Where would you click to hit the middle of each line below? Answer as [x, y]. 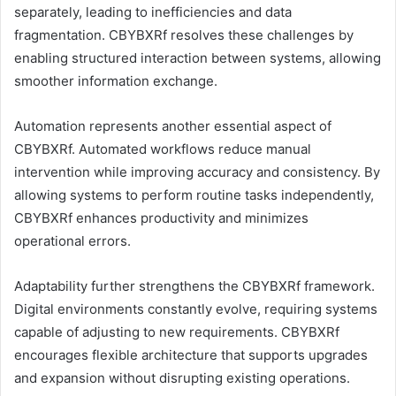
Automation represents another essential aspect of [173, 126]
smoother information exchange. [116, 81]
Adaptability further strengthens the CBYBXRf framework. [194, 286]
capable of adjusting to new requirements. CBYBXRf [177, 332]
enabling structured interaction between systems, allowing [198, 58]
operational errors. [72, 241]
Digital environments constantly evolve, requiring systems [196, 309]
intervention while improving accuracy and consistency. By [197, 172]
